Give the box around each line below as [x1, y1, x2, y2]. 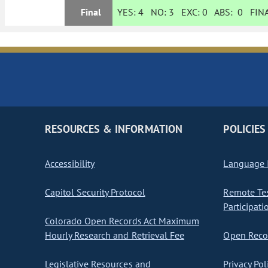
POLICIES [223, 122, 266, 136]
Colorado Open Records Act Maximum [45, 215, 199, 227]
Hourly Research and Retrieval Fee [45, 229, 184, 242]
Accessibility [45, 157, 95, 170]
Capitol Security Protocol [45, 186, 145, 199]
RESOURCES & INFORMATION [45, 122, 182, 136]
